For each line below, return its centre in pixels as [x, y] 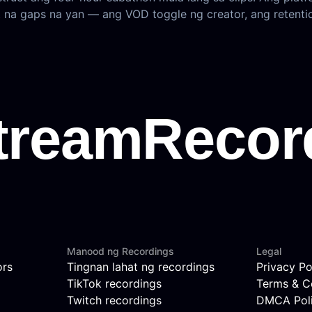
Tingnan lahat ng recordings [141, 266]
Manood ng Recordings [120, 251]
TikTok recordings [114, 283]
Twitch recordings [114, 300]
